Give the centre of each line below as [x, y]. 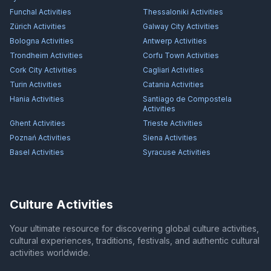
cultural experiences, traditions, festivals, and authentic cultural [135, 240]
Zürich [21, 26]
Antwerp [158, 41]
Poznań [23, 138]
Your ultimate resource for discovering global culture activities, [134, 228]
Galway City [164, 26]
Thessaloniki [166, 12]
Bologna [24, 41]
